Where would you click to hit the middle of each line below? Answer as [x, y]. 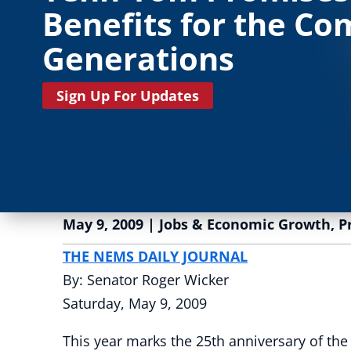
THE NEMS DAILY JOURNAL [155, 256]
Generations [138, 58]
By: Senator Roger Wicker [146, 280]
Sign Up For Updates [127, 96]
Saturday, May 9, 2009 [135, 303]
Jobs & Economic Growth [245, 224]
